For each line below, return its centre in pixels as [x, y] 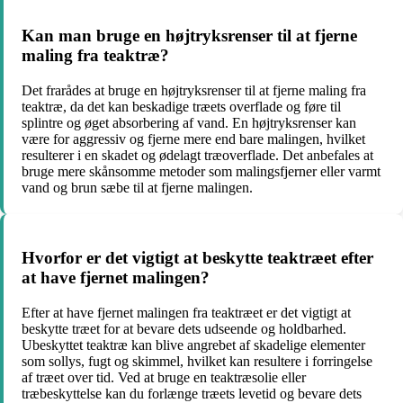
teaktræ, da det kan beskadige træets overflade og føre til [181, 106]
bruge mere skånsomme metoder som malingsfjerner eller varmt [201, 171]
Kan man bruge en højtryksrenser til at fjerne [189, 35]
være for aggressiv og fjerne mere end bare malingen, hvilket [193, 139]
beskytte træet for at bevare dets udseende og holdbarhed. [184, 328]
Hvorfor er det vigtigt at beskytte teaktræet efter [197, 258]
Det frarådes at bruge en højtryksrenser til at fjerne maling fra [194, 90]
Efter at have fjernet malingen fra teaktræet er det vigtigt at [186, 312]
